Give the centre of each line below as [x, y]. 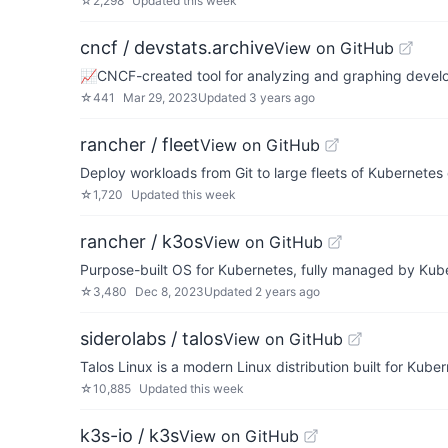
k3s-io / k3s [129, 435]
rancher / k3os [141, 241]
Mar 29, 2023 [160, 97]
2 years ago [287, 291]
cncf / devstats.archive [177, 47]
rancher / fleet [140, 144]
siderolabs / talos [151, 338]
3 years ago [282, 97]
